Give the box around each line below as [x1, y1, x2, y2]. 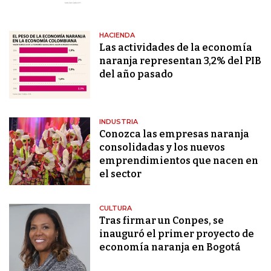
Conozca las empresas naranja [99, 128, 250, 140]
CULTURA [99, 204, 132, 213]
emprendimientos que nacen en [99, 155, 259, 167]
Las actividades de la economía [99, 42, 253, 54]
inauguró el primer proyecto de [99, 228, 255, 240]
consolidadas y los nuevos [99, 142, 226, 154]
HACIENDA [99, 31, 135, 40]
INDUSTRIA [99, 117, 139, 126]
